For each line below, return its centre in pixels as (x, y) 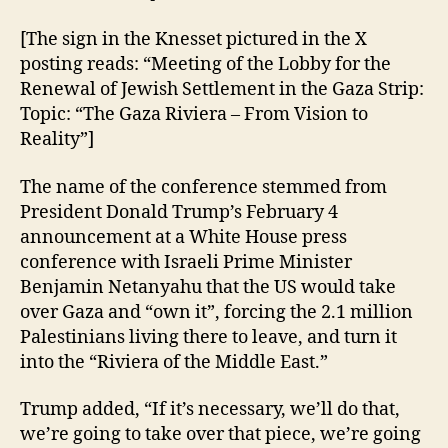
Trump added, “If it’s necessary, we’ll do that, (210, 410)
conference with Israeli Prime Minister (186, 262)
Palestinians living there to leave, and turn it (208, 337)
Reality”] (57, 140)
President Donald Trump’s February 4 (179, 212)
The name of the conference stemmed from (203, 187)
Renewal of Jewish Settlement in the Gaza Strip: (222, 90)
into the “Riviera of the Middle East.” (174, 362)
